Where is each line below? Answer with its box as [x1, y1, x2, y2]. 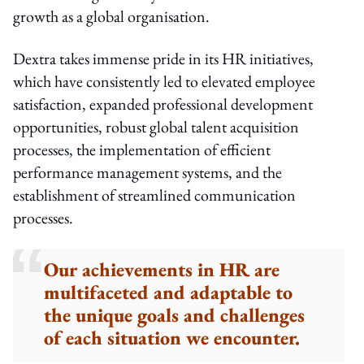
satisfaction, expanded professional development [13, 93, 313, 115]
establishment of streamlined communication [13, 184, 296, 206]
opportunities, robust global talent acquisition [13, 115, 299, 137]
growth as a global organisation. [13, 5, 210, 27]
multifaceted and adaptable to [44, 279, 293, 305]
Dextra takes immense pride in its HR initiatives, [13, 47, 314, 69]
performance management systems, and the [13, 161, 282, 183]
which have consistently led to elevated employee [13, 70, 315, 92]
